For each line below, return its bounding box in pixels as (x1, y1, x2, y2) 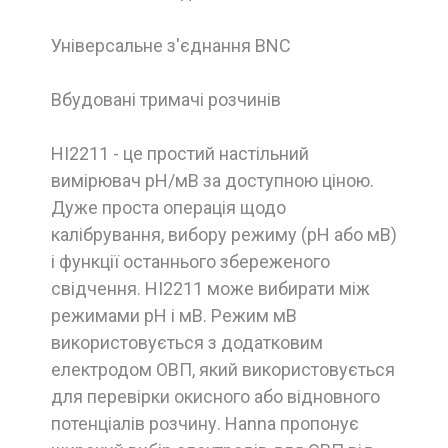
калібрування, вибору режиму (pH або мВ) (51, 223, 397, 245)
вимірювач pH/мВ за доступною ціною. (51, 169, 374, 191)
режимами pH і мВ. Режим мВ (51, 304, 297, 326)
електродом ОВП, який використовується (51, 358, 395, 380)
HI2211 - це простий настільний (51, 142, 309, 164)
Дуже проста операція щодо (51, 196, 286, 218)
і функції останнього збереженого (51, 250, 330, 272)
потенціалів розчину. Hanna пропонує (51, 412, 359, 434)
